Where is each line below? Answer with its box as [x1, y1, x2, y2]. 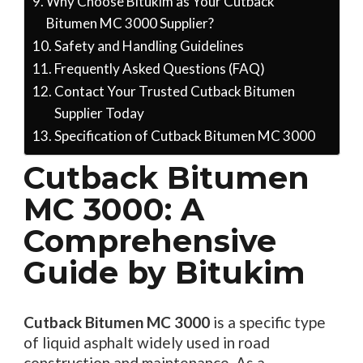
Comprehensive [23, 222, 276, 261]
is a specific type [209, 312, 326, 331]
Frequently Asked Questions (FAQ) [53, 60, 265, 78]
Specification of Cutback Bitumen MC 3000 [53, 127, 315, 145]
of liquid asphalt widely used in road [23, 332, 270, 352]
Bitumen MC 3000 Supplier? [45, 15, 214, 32]
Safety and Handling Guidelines [53, 37, 244, 55]
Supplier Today [53, 105, 144, 122]
